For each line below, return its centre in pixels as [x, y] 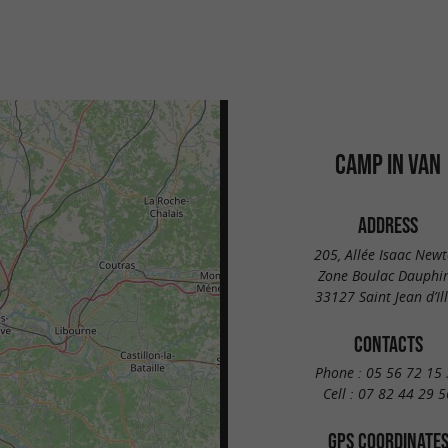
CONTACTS [388, 343]
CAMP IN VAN [388, 164]
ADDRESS [388, 225]
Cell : [340, 394]
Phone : [340, 373]
